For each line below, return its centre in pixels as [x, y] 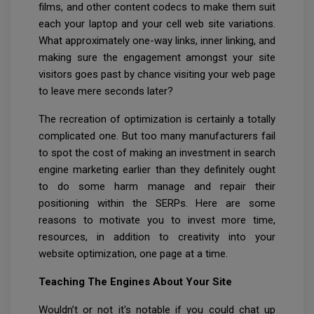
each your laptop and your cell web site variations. [157, 24]
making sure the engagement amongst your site [157, 58]
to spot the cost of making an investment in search [157, 153]
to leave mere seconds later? [107, 91]
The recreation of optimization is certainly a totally [157, 120]
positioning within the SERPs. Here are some [157, 204]
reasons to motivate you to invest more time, [157, 220]
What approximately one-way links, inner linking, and [157, 41]
